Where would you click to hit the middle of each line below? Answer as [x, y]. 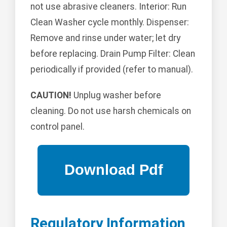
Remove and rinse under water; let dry [105, 38]
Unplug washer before [116, 95]
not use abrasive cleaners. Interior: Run [108, 6]
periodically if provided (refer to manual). [112, 69]
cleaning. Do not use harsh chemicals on [111, 111]
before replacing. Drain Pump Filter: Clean [113, 53]
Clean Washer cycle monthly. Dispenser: [110, 22]
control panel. [58, 126]
